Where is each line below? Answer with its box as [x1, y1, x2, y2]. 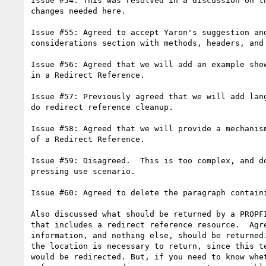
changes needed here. [31, 6, 126, 15]
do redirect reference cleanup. [31, 102, 173, 112]
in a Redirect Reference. [31, 70, 145, 80]
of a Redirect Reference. [31, 134, 145, 144]
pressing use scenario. [31, 166, 135, 176]
